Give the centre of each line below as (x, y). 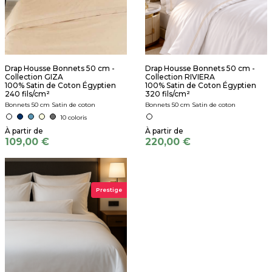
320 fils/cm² (168, 93)
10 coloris (73, 117)
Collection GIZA (34, 76)
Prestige (109, 189)
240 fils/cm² (27, 93)
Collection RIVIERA (180, 76)
